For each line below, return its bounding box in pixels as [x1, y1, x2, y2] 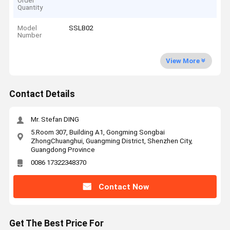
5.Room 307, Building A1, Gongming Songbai [30, 128, 165, 136]
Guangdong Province [30, 145, 95, 154]
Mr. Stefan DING [30, 116, 79, 124]
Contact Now [98, 182, 149, 191]
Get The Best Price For [9, 218, 104, 229]
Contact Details [9, 89, 75, 100]
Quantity [17, 3, 43, 11]
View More [165, 56, 200, 65]
